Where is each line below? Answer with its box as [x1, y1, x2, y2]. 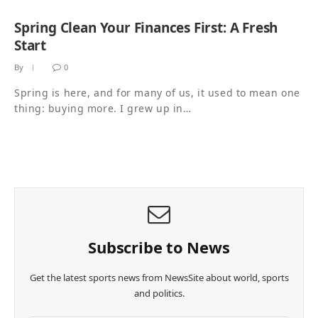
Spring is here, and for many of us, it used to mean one [14, 86, 300, 100]
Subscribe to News [88, 236, 230, 258]
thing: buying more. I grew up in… [14, 102, 192, 116]
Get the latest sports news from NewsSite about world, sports [29, 271, 289, 285]
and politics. [133, 287, 185, 300]
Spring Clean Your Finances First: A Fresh [14, 18, 278, 38]
